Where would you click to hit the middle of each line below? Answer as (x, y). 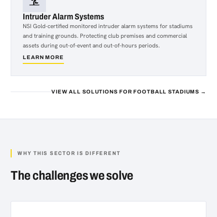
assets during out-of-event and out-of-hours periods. (91, 46)
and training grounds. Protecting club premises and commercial (105, 36)
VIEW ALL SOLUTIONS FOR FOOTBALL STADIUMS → (129, 91)
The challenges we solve (72, 175)
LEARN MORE (43, 57)
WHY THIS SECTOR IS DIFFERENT (69, 153)
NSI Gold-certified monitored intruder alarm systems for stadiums (108, 26)
